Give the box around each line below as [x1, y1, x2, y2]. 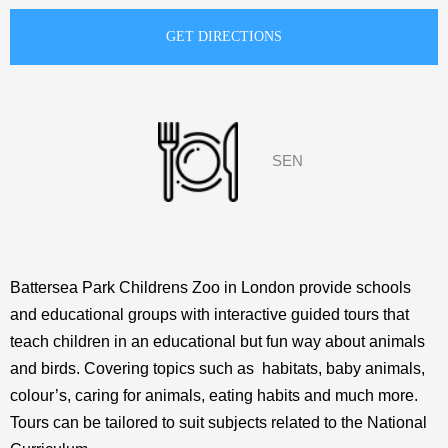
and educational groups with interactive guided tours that [10, 305, 409, 323]
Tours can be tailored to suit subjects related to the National [10, 413, 427, 431]
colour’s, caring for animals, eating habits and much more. [10, 386, 418, 404]
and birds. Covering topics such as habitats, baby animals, [10, 359, 425, 377]
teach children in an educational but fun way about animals [10, 332, 425, 350]
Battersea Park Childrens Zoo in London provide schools [10, 278, 411, 296]
